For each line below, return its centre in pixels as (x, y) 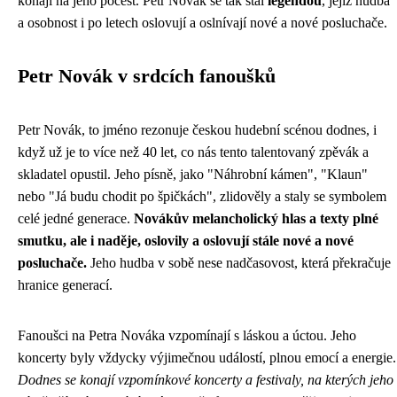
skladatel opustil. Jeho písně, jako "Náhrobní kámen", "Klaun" (193, 174)
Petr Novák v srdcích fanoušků (147, 76)
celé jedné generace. (76, 218)
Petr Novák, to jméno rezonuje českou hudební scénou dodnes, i (197, 130)
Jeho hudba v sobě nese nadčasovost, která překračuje (239, 263)
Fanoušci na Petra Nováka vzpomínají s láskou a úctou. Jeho (187, 335)
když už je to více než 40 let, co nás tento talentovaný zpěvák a (193, 152)
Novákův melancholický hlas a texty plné (256, 218)
